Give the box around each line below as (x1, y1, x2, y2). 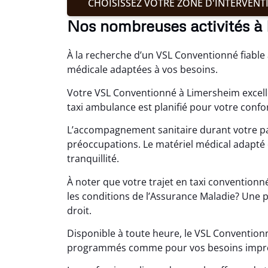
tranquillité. (67, 152, 119, 166)
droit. (67, 203, 92, 217)
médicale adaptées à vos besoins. (67, 63, 218, 77)
